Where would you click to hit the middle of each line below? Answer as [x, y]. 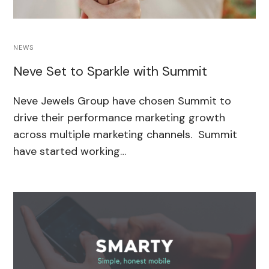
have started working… [70, 151]
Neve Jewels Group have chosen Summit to [122, 101]
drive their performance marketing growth [119, 117]
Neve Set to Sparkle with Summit [112, 72]
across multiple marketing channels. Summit [125, 134]
